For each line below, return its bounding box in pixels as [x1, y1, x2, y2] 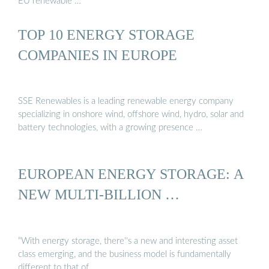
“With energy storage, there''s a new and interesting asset [18, 236, 238, 246]
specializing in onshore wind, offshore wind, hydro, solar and [18, 110, 244, 119]
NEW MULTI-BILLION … [18, 186, 180, 203]
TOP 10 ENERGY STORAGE [18, 26, 195, 43]
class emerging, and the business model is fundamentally [18, 249, 231, 259]
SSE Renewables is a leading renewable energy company [18, 97, 234, 106]
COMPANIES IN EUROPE [18, 46, 177, 63]
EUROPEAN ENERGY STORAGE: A [18, 166, 244, 183]
